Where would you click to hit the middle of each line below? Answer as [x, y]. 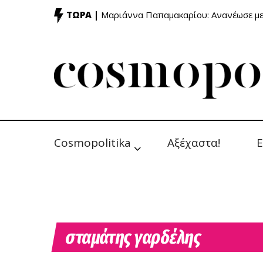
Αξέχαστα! [194, 143]
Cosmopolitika [92, 143]
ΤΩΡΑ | [82, 15]
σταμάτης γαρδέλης [133, 237]
